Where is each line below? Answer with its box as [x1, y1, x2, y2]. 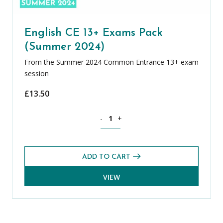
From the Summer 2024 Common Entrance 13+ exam [24, 57, 199, 67]
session [24, 68, 49, 78]
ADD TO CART [82, 153, 130, 161]
